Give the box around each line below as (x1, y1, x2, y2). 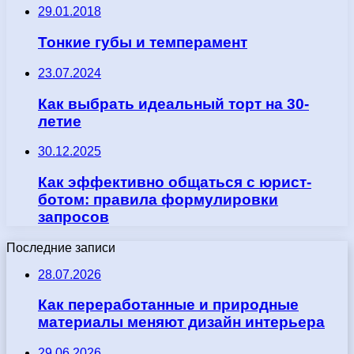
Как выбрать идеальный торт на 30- (38, 95, 309, 112)
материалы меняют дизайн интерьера (38, 314, 325, 331)
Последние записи (6, 240, 115, 254)
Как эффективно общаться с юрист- (38, 174, 311, 191)
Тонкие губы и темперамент (38, 34, 247, 51)
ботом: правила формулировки (38, 191, 278, 209)
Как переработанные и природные (38, 296, 299, 314)
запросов (38, 209, 109, 226)
